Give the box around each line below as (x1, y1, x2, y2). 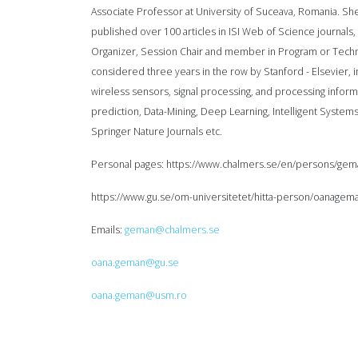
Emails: (91, 223, 125, 237)
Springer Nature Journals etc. (91, 125, 222, 138)
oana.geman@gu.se (91, 256, 179, 269)
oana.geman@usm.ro (91, 288, 187, 302)
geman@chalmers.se (125, 223, 220, 237)
